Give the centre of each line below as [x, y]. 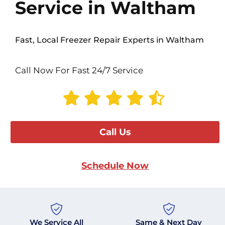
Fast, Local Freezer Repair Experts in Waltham [109, 40]
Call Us [115, 132]
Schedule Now [115, 166]
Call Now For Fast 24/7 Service [79, 71]
